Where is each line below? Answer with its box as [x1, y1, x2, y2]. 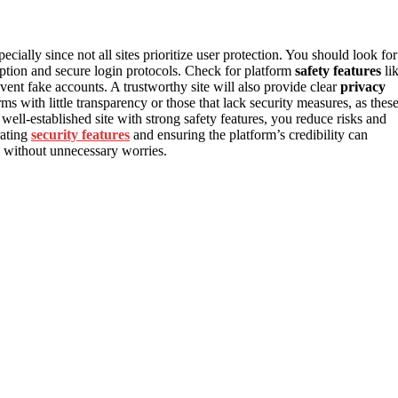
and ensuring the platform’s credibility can [130, 126, 368, 142]
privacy [340, 78, 386, 94]
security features [31, 126, 130, 142]
